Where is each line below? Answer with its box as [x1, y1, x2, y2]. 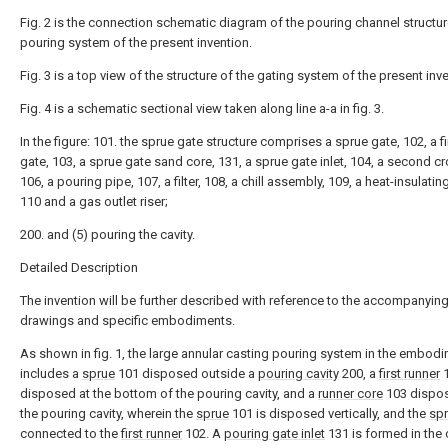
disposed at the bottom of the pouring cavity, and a [20, 386, 318, 401]
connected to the [20, 426, 121, 441]
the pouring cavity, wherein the [20, 406, 196, 421]
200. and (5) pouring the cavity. [20, 227, 195, 242]
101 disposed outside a [115, 366, 258, 381]
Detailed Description [20, 260, 138, 275]
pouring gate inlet [224, 426, 325, 441]
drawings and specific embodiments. [20, 313, 235, 328]
